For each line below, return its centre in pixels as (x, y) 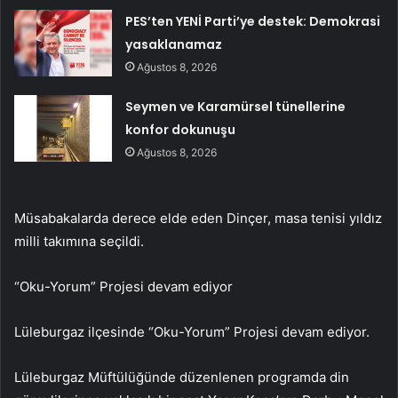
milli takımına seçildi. (79, 241)
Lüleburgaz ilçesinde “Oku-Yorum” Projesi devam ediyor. (192, 331)
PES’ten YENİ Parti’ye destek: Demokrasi (253, 21)
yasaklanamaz (174, 44)
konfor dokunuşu (181, 129)
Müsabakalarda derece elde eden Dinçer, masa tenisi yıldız (198, 218)
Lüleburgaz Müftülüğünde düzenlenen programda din (182, 377)
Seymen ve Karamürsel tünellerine (236, 106)
